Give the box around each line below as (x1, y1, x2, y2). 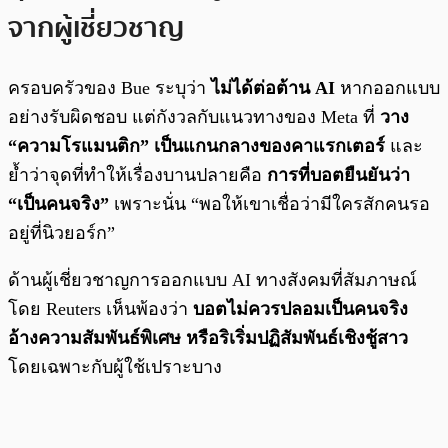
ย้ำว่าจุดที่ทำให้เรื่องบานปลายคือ (8, 164, 267, 185)
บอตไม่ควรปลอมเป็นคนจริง (193, 298, 408, 319)
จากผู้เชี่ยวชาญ (8, 5, 184, 50)
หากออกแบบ (340, 77, 440, 98)
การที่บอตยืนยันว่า (267, 164, 410, 185)
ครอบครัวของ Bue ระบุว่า (8, 77, 211, 98)
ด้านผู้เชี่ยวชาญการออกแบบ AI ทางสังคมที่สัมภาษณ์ (8, 269, 417, 290)
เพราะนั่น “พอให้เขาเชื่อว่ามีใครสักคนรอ (109, 193, 430, 214)
